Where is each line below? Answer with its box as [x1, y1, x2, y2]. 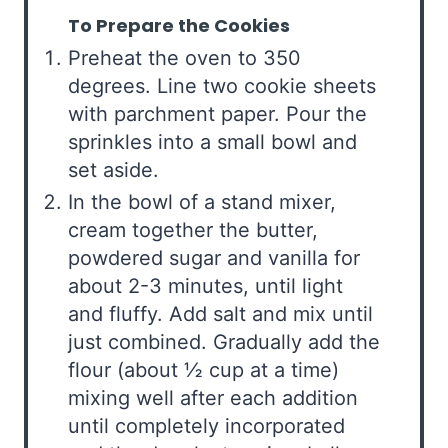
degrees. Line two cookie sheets [68, 73, 376, 98]
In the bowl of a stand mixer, [68, 189, 336, 214]
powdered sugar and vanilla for [68, 245, 360, 270]
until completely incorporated [68, 413, 345, 438]
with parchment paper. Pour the [68, 101, 367, 126]
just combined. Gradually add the [68, 329, 380, 354]
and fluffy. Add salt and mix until [68, 301, 373, 326]
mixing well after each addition [68, 385, 358, 410]
